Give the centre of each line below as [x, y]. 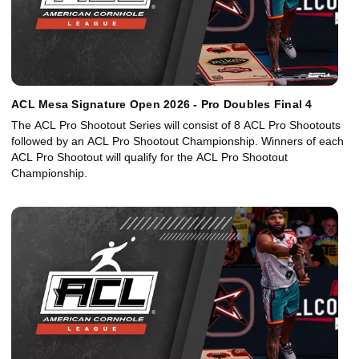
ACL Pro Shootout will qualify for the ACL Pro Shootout [149, 157]
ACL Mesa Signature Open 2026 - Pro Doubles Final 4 [162, 105]
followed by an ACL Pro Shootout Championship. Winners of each [177, 141]
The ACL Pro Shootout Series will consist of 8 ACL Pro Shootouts [176, 125]
